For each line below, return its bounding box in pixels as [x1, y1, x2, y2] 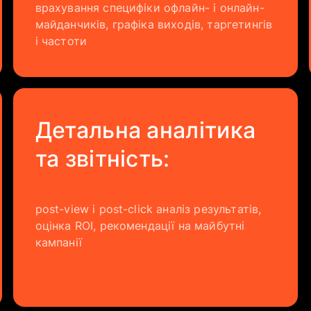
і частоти [35, 34, 87, 48]
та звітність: [35, 145, 170, 172]
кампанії [35, 235, 82, 249]
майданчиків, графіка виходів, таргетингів [35, 17, 273, 31]
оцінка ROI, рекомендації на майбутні [35, 219, 245, 233]
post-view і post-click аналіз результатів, [35, 202, 262, 216]
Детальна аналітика [35, 117, 256, 144]
